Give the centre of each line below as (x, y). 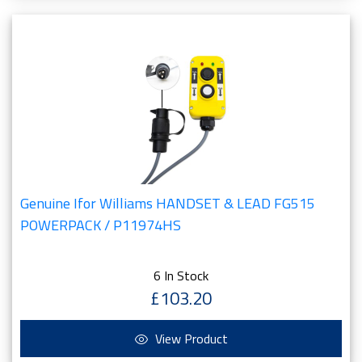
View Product (189, 339)
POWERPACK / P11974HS (101, 225)
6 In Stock (181, 276)
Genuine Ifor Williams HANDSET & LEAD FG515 (168, 203)
